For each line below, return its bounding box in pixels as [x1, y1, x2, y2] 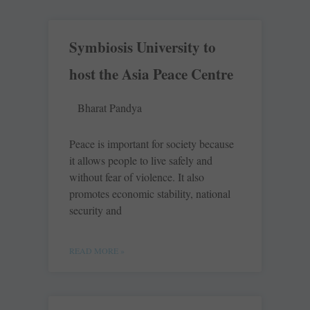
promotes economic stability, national [69, 186, 230, 201]
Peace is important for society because [69, 136, 234, 152]
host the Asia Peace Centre [69, 64, 233, 85]
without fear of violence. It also [69, 170, 204, 185]
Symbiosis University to [69, 37, 216, 58]
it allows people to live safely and [69, 153, 212, 168]
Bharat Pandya [77, 100, 142, 116]
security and [69, 203, 122, 218]
